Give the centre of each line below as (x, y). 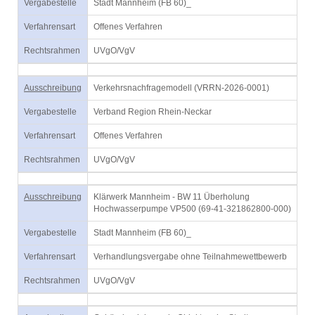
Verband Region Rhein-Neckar (153, 112)
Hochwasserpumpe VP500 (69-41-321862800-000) (192, 209)
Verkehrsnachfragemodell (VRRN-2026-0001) (181, 88)
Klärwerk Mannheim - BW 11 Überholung (172, 197)
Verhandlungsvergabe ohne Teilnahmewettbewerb (190, 257)
